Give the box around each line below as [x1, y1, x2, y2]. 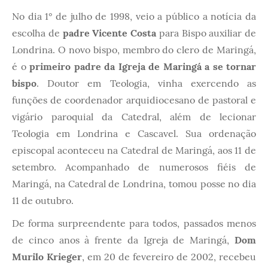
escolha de [12, 26, 63, 39]
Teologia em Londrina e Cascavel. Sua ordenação [12, 127, 256, 139]
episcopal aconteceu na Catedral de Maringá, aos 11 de [12, 144, 256, 156]
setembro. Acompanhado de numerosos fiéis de [12, 160, 256, 173]
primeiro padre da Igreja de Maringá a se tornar [29, 60, 256, 72]
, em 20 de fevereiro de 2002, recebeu [82, 250, 256, 263]
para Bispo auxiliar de [159, 26, 256, 39]
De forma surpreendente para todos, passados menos [12, 217, 256, 229]
